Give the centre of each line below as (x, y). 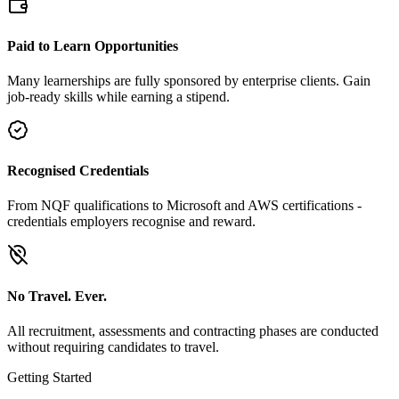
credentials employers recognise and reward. (131, 222)
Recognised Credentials (78, 171)
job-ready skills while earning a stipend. (118, 96)
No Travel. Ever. (57, 296)
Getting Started (49, 377)
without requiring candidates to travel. (113, 346)
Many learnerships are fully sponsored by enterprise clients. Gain (189, 80)
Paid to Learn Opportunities (93, 45)
